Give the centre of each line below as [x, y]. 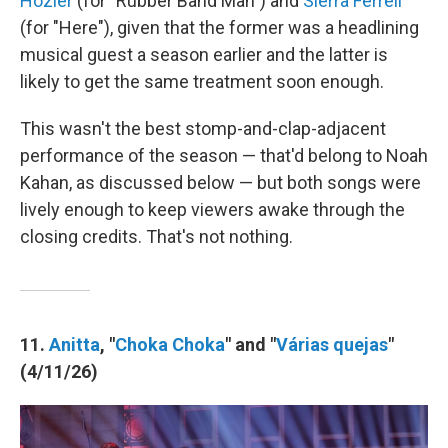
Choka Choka [170, 344]
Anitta [74, 344]
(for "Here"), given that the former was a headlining [219, 27]
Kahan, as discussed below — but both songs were [220, 182]
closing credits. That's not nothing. [156, 236]
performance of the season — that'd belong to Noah [224, 155]
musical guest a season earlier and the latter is [204, 54]
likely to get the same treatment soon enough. [202, 81]
